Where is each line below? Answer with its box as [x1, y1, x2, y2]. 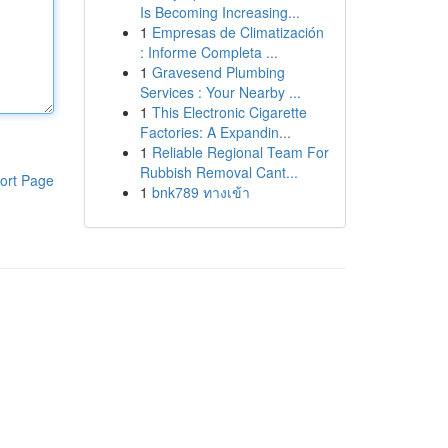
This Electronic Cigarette [151, 102, 307, 122]
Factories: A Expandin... [139, 122, 291, 142]
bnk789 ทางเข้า [151, 182, 250, 202]
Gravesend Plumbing [151, 62, 285, 82]
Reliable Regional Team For [151, 142, 329, 162]
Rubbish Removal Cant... [139, 162, 298, 182]
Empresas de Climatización [151, 22, 324, 42]
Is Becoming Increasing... [139, 2, 300, 22]
